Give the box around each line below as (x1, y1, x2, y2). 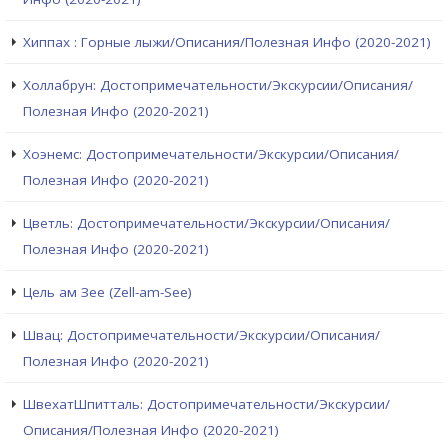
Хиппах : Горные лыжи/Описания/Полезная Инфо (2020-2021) (23, 33, 431, 52)
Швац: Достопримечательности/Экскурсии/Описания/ (23, 326, 380, 345)
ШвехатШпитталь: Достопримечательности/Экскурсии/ (23, 395, 390, 414)
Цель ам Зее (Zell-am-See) (23, 283, 192, 302)
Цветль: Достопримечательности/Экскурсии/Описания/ (23, 214, 390, 233)
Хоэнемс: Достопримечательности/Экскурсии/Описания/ (23, 145, 399, 164)
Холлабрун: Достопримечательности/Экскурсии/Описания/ (23, 76, 413, 95)
